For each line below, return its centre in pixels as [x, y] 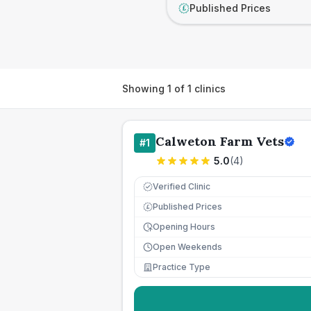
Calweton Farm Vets [220, 141]
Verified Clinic [182, 186]
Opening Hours [184, 227]
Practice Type [182, 267]
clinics [209, 88]
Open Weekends [187, 247]
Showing [145, 88]
